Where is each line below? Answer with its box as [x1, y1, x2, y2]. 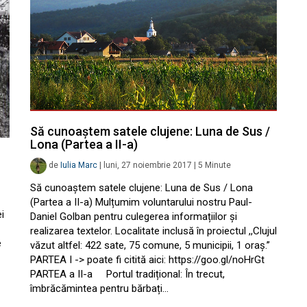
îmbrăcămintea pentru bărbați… [30, 282, 169, 295]
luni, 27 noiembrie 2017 [103, 160, 192, 171]
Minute [205, 160, 231, 171]
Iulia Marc [60, 160, 97, 171]
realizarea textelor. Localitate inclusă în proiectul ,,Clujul [30, 225, 277, 238]
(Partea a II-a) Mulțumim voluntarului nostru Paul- [30, 196, 252, 209]
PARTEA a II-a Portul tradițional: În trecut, [30, 268, 225, 281]
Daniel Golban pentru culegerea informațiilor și [30, 210, 237, 223]
